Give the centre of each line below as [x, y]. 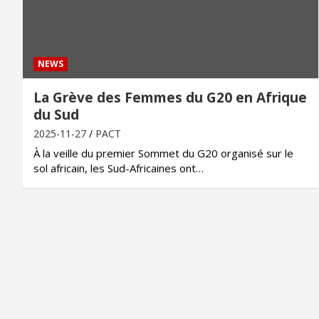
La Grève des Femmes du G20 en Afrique [170, 97]
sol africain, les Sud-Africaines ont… [119, 168]
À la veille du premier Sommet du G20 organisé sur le [163, 153]
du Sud [56, 114]
